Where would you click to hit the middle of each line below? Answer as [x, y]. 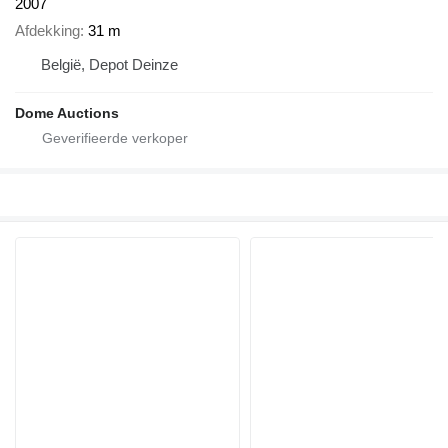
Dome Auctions [67, 112]
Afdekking [47, 30]
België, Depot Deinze [109, 64]
